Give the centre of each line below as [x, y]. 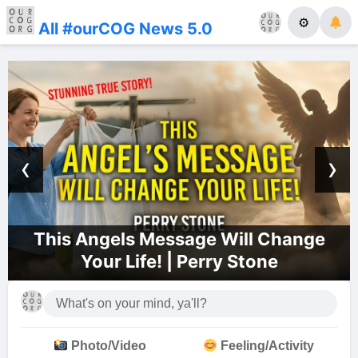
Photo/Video [107, 346]
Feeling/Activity [265, 346]
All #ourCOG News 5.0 [123, 28]
